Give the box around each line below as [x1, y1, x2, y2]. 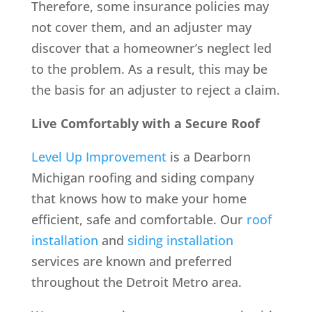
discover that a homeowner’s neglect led [31, 39, 272, 56]
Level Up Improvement [31, 148, 166, 165]
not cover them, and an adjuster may [31, 18, 251, 36]
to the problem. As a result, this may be [31, 60, 267, 77]
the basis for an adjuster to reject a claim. [31, 81, 280, 98]
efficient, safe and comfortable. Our [31, 210, 247, 228]
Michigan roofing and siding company [31, 169, 254, 186]
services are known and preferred [31, 252, 232, 270]
